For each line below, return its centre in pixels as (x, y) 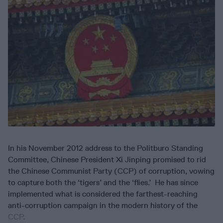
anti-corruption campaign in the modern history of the (103, 205)
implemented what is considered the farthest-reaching (103, 194)
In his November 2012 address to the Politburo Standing (106, 148)
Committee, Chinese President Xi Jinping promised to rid (107, 159)
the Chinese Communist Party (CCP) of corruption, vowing (111, 171)
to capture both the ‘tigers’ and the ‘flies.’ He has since (103, 182)
